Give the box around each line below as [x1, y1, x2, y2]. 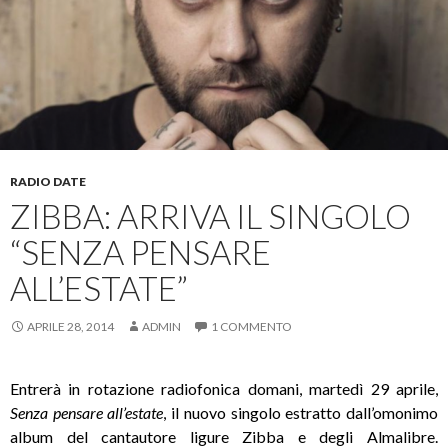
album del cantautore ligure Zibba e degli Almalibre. [10, 426, 438, 446]
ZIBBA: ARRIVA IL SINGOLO [10, 195, 411, 236]
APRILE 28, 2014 [27, 318, 114, 334]
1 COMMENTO [211, 318, 292, 334]
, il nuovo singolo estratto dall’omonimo [163, 402, 439, 422]
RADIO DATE [10, 173, 86, 189]
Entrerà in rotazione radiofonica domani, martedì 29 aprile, [10, 378, 438, 398]
